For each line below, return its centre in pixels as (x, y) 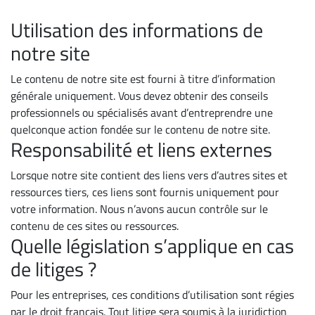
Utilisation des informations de (137, 30)
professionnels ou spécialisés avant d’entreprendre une (142, 112)
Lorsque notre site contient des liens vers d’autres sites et (149, 175)
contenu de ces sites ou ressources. (95, 226)
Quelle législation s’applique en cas (152, 246)
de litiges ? (54, 269)
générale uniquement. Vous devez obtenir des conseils (139, 96)
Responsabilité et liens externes (141, 149)
